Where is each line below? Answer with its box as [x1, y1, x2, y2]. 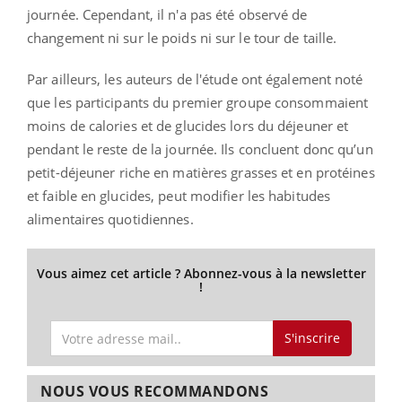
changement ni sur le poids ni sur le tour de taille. [27, 28, 337, 47]
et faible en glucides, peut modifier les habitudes [27, 186, 331, 205]
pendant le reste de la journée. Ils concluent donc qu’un [27, 139, 373, 158]
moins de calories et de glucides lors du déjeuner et [27, 116, 349, 135]
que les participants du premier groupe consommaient [27, 92, 369, 111]
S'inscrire [284, 329, 340, 347]
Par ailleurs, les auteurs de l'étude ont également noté [27, 69, 363, 88]
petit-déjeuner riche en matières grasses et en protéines [27, 162, 375, 181]
